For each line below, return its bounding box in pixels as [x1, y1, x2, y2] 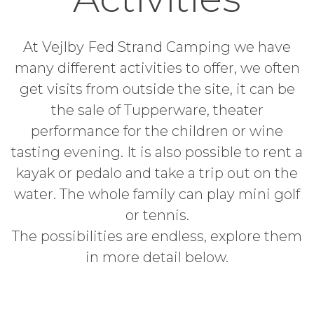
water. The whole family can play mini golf [14, 186, 300, 203]
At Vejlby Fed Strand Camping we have [23, 39, 291, 55]
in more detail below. [86, 249, 228, 266]
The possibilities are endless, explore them [12, 228, 302, 245]
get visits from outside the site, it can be [19, 81, 295, 97]
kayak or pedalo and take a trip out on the [16, 165, 298, 182]
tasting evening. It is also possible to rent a [11, 144, 303, 161]
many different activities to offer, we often [14, 60, 300, 76]
